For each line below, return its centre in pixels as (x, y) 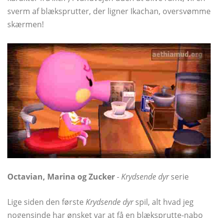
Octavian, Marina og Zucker (61, 176)
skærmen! (26, 25)
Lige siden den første (46, 202)
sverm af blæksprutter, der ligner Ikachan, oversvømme (109, 11)
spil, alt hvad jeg (163, 202)
